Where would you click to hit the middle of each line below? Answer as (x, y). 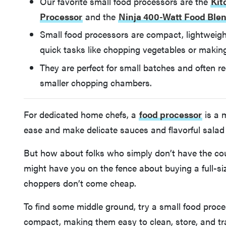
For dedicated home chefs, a (81, 114)
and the (101, 16)
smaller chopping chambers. (96, 82)
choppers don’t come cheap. (80, 183)
